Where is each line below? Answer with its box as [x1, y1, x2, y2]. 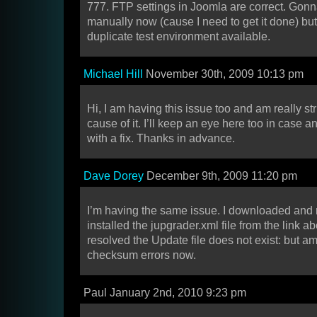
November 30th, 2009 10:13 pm [143, 68, 304, 81]
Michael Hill [83, 68, 143, 81]
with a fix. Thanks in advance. [87, 132, 235, 145]
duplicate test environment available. [87, 30, 270, 43]
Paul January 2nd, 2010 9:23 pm [83, 287, 246, 299]
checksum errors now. [87, 249, 196, 262]
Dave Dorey [83, 170, 144, 183]
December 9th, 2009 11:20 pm [144, 170, 297, 183]
